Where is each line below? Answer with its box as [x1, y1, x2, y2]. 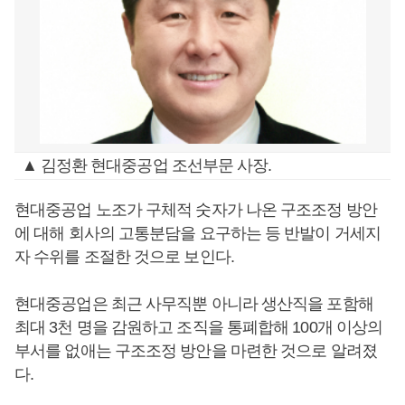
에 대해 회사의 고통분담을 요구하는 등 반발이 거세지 [14, 224, 381, 242]
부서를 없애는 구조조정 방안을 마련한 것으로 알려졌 [14, 342, 377, 360]
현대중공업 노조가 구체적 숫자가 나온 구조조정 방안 [14, 201, 377, 219]
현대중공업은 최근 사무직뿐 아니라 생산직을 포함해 [14, 295, 373, 313]
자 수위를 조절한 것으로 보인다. [14, 248, 234, 266]
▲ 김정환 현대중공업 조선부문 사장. [21, 156, 272, 174]
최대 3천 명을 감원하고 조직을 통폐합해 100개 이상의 [14, 318, 383, 336]
